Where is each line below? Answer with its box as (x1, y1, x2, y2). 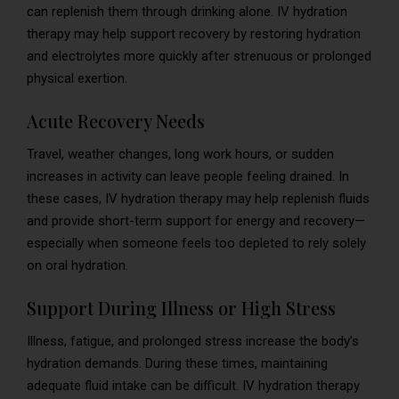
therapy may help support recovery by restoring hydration (27, 25, 361, 42)
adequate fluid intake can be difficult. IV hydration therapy (27, 377, 360, 394)
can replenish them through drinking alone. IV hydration (27, 3, 347, 20)
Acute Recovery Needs (27, 108, 205, 133)
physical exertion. (27, 69, 127, 86)
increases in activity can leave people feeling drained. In (27, 167, 349, 184)
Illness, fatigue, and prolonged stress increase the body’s (27, 332, 359, 349)
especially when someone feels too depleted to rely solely (27, 234, 366, 251)
